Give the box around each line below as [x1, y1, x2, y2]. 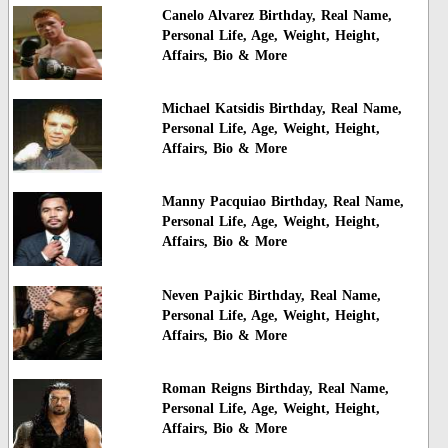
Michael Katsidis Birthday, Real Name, [161, 100, 402, 116]
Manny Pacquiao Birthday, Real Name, [161, 194, 404, 210]
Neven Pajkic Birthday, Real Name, [161, 287, 381, 303]
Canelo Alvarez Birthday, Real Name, [161, 7, 392, 23]
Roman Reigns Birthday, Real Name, [161, 381, 389, 397]
